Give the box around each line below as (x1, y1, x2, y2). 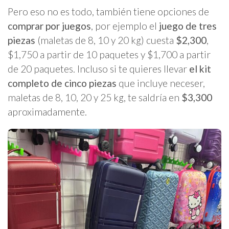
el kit (189, 62, 211, 75)
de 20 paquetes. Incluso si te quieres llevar (8, 62, 189, 75)
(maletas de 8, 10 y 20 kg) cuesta (35, 34, 176, 46)
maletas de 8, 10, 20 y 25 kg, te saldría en (8, 91, 181, 103)
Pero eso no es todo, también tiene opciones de (8, 5, 209, 17)
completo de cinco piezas (8, 77, 117, 89)
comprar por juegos (8, 19, 91, 32)
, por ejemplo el (91, 19, 159, 32)
